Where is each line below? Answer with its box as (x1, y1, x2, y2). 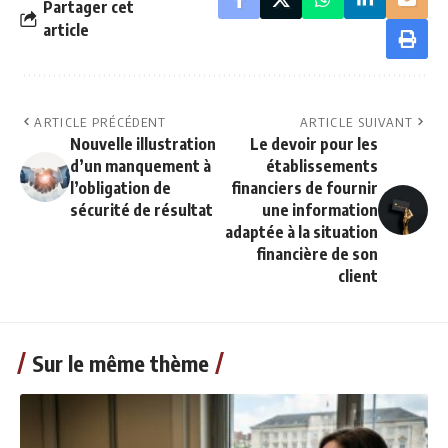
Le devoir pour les (250, 134, 378, 155)
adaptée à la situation (225, 222, 378, 243)
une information (262, 200, 378, 221)
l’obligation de (70, 178, 171, 199)
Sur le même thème (32, 349, 209, 378)
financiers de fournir (231, 178, 378, 199)
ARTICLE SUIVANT (300, 114, 414, 131)
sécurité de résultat (70, 200, 213, 221)
